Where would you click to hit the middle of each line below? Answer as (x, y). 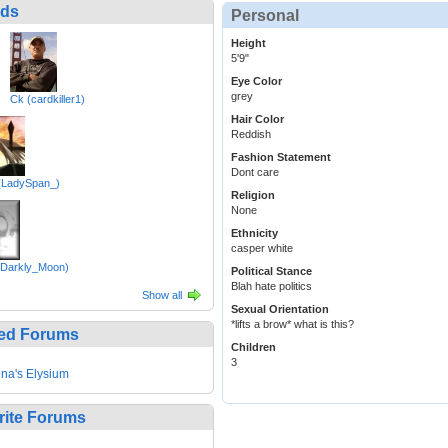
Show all (162, 295)
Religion (253, 195)
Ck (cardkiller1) (47, 99)
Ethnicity (254, 233)
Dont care (255, 172)
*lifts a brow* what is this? (292, 324)
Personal (265, 16)
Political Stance (271, 271)
